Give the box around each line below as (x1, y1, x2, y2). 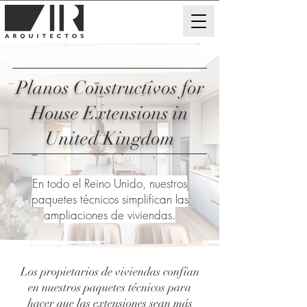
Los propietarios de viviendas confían (20, 265, 199, 279)
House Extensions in (31, 102, 188, 125)
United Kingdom (45, 127, 175, 150)
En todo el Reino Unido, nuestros (32, 175, 187, 191)
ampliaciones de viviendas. (44, 207, 175, 223)
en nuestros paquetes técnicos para (28, 280, 191, 295)
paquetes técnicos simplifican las (31, 191, 188, 207)
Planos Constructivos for (15, 77, 204, 99)
